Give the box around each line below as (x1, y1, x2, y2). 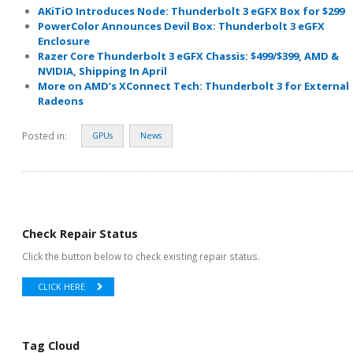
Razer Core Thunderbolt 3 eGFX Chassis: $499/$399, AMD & (38, 48, 339, 63)
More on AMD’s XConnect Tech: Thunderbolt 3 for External (38, 78, 349, 93)
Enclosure (38, 33, 90, 48)
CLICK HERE (38, 281, 85, 292)
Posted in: (22, 128, 67, 142)
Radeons (38, 93, 84, 108)
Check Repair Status (22, 225, 138, 241)
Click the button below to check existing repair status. (22, 249, 260, 262)
